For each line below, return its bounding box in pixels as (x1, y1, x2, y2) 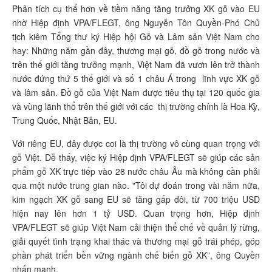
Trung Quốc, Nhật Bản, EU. (12, 114, 120, 126)
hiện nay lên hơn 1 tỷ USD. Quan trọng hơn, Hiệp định (12, 207, 260, 219)
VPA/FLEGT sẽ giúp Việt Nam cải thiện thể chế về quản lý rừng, (12, 221, 260, 233)
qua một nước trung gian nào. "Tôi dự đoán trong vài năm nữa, (12, 179, 260, 191)
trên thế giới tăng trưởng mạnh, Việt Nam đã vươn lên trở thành (12, 58, 260, 70)
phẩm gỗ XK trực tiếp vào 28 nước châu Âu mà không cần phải (12, 165, 260, 177)
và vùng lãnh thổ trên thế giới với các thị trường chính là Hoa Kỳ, (12, 100, 260, 112)
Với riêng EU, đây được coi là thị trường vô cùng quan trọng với (12, 137, 260, 149)
